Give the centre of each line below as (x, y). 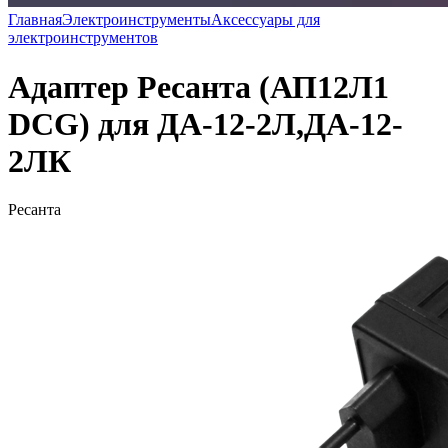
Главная (35, 20)
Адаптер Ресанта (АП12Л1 (198, 86)
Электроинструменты (136, 20)
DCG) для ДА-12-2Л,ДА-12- (205, 123)
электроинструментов (83, 38)
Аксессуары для (265, 20)
